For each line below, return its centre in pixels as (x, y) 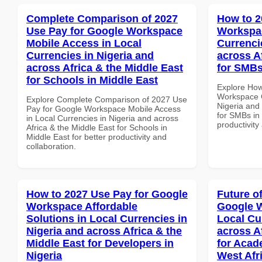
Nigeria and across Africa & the (104, 231)
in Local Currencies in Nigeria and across (102, 118)
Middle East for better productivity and (96, 137)
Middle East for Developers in (100, 243)
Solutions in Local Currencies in (107, 218)
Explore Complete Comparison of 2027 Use (107, 99)
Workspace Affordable (82, 206)
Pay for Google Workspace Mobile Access (104, 108)
